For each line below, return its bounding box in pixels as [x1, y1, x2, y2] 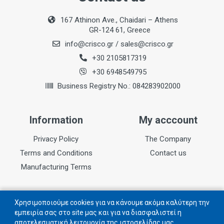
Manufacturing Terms [20, 162, 91, 171]
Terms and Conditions [19, 148, 92, 157]
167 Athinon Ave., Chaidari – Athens [60, 15, 178, 24]
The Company [145, 134, 191, 143]
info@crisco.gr [64, 39, 115, 48]
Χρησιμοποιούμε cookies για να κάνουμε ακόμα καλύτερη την [14, 198, 209, 206]
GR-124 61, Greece [88, 25, 150, 34]
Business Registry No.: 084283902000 [55, 81, 180, 90]
